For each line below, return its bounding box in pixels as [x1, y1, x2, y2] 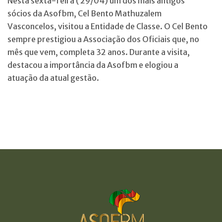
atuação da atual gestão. [7, 72, 99, 83]
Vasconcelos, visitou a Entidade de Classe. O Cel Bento [7, 21, 208, 31]
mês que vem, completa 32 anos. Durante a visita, [7, 47, 190, 57]
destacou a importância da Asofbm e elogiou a [7, 59, 178, 70]
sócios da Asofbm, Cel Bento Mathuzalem [7, 8, 162, 18]
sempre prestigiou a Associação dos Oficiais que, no [7, 34, 199, 44]
